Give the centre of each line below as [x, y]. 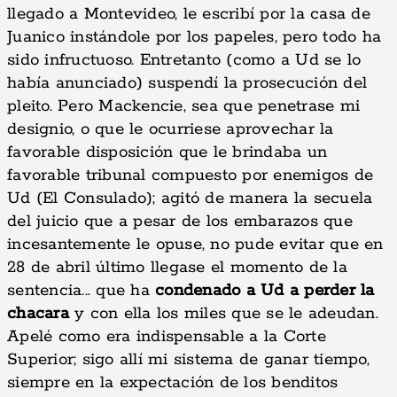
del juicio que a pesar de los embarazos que [180, 222]
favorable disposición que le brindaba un [167, 152]
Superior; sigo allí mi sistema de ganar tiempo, [188, 360]
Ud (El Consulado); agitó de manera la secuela [190, 198]
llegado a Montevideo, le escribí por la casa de [189, 14]
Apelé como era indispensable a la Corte [167, 337]
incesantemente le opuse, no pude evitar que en [195, 245]
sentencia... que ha [81, 291]
